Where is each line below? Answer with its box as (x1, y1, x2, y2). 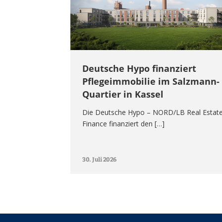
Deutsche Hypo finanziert (82, 62, 196, 74)
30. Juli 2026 (82, 155, 116, 163)
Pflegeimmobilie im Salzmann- (82, 75, 220, 87)
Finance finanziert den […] (82, 118, 165, 128)
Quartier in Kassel (82, 88, 164, 100)
